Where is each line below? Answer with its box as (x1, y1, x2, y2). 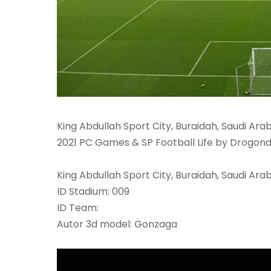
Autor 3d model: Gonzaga (57, 217, 177, 232)
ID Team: (57, 201, 99, 215)
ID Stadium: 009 (57, 184, 129, 199)
